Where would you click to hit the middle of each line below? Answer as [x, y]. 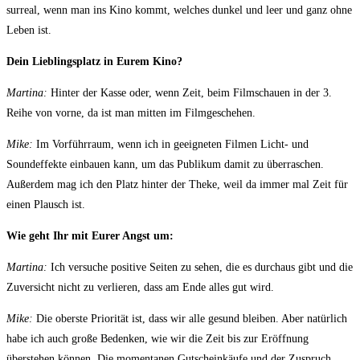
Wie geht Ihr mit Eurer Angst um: [90, 236]
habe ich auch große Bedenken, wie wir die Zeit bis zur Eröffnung [157, 339]
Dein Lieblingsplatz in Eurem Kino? [94, 62]
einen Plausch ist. [46, 205]
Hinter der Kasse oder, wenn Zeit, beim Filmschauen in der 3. [190, 93]
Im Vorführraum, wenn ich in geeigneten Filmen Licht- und [171, 145]
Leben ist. [29, 31]
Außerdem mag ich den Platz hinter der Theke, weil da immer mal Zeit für [177, 185]
